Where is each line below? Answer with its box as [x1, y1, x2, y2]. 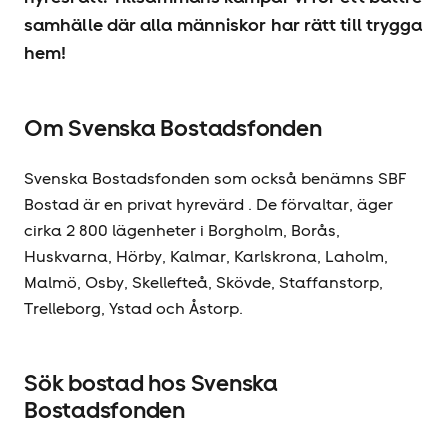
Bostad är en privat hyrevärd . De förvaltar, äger [24, 194, 393, 215]
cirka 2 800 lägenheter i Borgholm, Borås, [24, 220, 340, 241]
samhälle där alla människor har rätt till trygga [24, 13, 423, 36]
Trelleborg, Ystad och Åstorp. [24, 298, 243, 319]
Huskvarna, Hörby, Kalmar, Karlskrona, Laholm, [24, 246, 388, 267]
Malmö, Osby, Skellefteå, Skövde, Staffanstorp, [24, 272, 383, 293]
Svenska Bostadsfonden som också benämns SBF [24, 168, 407, 189]
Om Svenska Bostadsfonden [24, 113, 322, 143]
